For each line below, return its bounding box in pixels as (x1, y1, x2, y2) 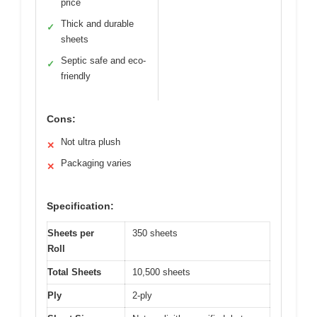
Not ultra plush (61, 137, 120, 148)
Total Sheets (47, 267, 101, 278)
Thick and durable (61, 18, 134, 30)
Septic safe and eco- (61, 55, 146, 67)
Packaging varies (61, 158, 132, 169)
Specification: (47, 200, 114, 212)
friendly (61, 71, 91, 82)
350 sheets (132, 228, 178, 239)
